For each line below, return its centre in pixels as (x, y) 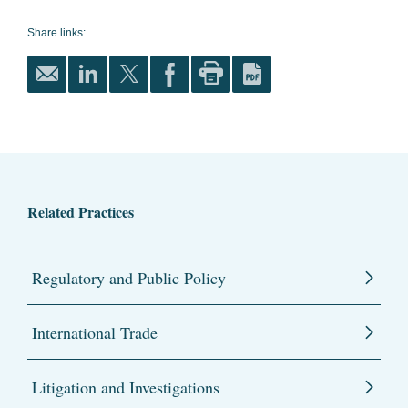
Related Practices (81, 212)
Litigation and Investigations (126, 387)
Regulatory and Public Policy (129, 278)
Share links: (56, 33)
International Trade (95, 332)
